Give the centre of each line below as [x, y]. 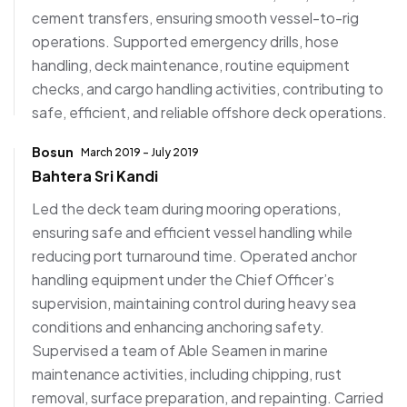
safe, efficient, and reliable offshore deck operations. [209, 113]
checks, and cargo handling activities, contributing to [208, 89]
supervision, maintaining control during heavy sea [194, 303]
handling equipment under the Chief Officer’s [183, 280]
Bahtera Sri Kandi [95, 176]
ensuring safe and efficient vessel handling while [192, 233]
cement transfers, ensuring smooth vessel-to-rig [195, 18]
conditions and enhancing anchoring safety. [178, 327]
